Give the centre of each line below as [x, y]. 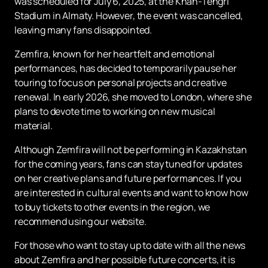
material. [33, 126]
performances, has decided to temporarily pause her [126, 68]
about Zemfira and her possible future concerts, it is [125, 260]
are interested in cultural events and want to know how [131, 193]
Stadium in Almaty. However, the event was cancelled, [129, 16]
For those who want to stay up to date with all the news [130, 246]
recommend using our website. [80, 222]
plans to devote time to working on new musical [115, 112]
